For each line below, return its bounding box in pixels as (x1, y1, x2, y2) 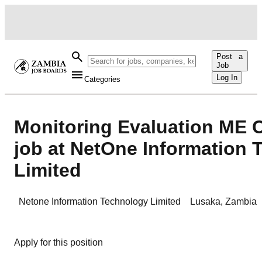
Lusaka (190, 196, 220, 206)
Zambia (225, 196, 257, 206)
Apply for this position (14, 237, 103, 247)
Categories (84, 75, 120, 84)
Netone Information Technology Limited (19, 196, 181, 206)
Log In (216, 73, 238, 82)
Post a (216, 51, 243, 61)
